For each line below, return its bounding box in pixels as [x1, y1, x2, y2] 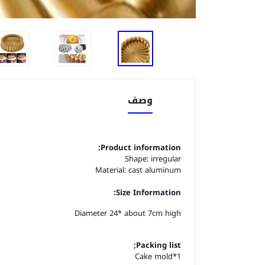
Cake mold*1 [135, 249, 181, 264]
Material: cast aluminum [95, 163, 181, 177]
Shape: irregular [125, 151, 181, 166]
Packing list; [136, 238, 181, 253]
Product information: [101, 140, 181, 155]
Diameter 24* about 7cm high [75, 206, 181, 221]
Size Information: [116, 185, 181, 200]
